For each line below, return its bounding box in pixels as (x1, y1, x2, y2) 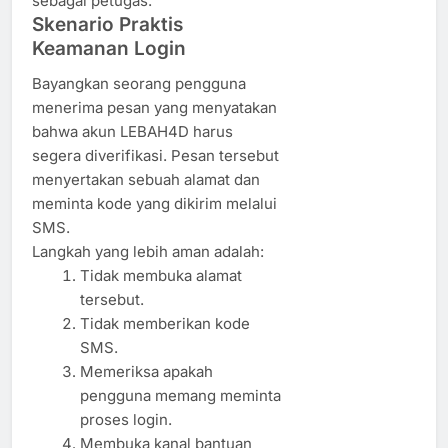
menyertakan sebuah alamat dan (32, 170, 260, 190)
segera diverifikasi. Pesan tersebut (32, 146, 279, 166)
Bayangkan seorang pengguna (32, 74, 246, 94)
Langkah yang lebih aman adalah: (32, 242, 264, 262)
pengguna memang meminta (79, 386, 281, 406)
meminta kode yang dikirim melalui (32, 194, 277, 214)
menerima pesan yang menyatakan (32, 98, 277, 118)
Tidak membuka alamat (79, 266, 242, 286)
